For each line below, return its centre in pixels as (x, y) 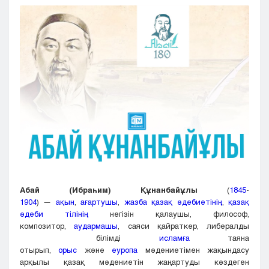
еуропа (125, 250)
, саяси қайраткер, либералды (183, 226)
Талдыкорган (45, 69)
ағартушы (99, 202)
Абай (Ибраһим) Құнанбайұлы (109, 190)
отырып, (39, 250)
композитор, (47, 226)
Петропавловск (49, 40)
